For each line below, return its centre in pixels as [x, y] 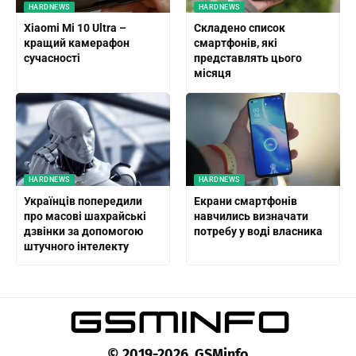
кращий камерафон [76, 43]
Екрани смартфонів [245, 201]
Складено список [239, 28]
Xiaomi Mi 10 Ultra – [75, 28]
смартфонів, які [235, 43]
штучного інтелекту [76, 246]
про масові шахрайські [85, 216]
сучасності [52, 58]
